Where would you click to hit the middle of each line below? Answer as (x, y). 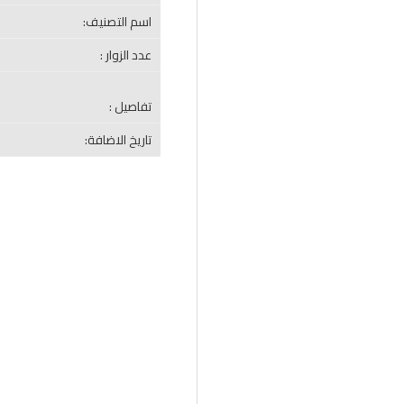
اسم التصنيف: (117, 22)
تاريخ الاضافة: (118, 140)
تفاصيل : (130, 106)
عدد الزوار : (126, 55)
